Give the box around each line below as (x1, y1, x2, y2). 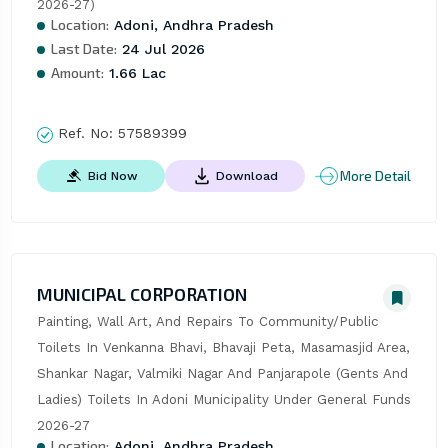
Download (215, 168, 278, 183)
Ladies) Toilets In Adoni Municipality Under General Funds (36, 392, 411, 408)
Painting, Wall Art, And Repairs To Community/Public (36, 314, 379, 330)
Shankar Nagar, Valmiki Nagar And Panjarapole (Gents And (36, 366, 408, 382)
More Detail (340, 167, 412, 184)
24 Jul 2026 (116, 41, 205, 58)
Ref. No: (52, 125, 118, 142)
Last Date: (50, 40, 117, 58)
